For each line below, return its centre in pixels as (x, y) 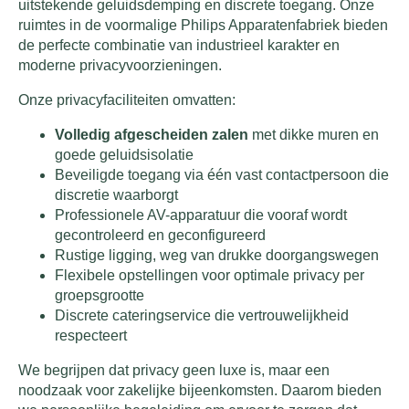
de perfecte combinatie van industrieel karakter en (179, 46)
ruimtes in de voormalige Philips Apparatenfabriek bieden (203, 26)
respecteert (91, 336)
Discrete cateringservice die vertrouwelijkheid (202, 316)
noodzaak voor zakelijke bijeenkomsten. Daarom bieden (200, 391)
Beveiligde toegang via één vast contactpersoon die (222, 175)
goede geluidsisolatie (124, 155)
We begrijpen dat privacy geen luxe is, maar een (174, 371)
